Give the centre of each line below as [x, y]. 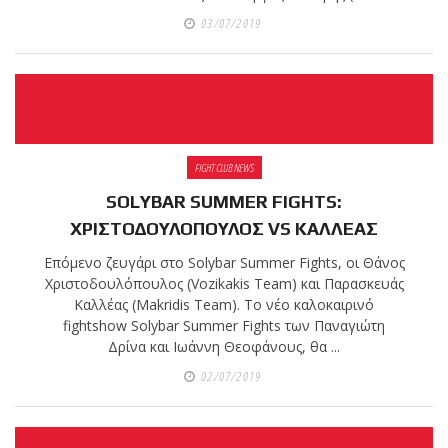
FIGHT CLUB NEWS [224, 168]
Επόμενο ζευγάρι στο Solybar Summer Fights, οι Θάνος [224, 263]
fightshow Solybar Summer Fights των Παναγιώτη [224, 326]
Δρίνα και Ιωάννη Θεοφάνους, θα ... [224, 347]
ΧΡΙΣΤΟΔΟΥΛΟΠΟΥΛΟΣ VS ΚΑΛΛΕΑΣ [224, 229]
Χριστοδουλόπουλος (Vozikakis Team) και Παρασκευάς [224, 284]
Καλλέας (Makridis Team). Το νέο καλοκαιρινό [224, 305]
